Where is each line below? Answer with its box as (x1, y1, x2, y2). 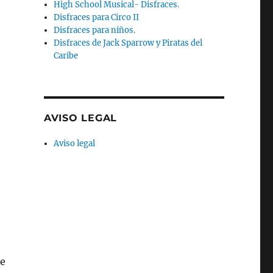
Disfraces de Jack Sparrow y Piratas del (54, 37, 203, 48)
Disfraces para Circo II (54, 12, 140, 23)
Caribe (54, 50, 79, 61)
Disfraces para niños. (54, 24, 136, 35)
